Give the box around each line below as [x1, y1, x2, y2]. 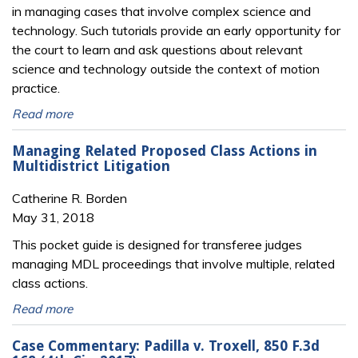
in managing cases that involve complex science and [12, 2, 311, 19]
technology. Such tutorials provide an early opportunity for [12, 22, 340, 38]
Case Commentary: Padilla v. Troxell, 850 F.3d [12, 338, 320, 355]
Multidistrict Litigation [12, 158, 170, 175]
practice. [12, 79, 60, 96]
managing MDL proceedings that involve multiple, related [12, 255, 335, 272]
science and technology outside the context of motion [12, 60, 320, 77]
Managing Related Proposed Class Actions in [12, 143, 317, 160]
